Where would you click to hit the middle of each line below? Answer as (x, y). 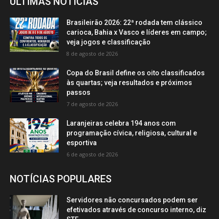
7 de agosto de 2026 (92, 104)
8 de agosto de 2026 (92, 53)
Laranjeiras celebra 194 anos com (121, 123)
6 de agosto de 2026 (92, 154)
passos (78, 92)
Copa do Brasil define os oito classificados (136, 73)
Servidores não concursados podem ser (132, 200)
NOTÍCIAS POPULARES (61, 179)
